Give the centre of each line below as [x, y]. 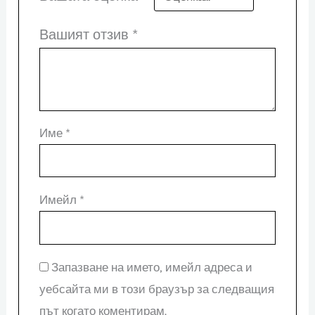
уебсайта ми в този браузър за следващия [156, 289]
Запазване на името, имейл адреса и [152, 267]
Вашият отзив [85, 34]
